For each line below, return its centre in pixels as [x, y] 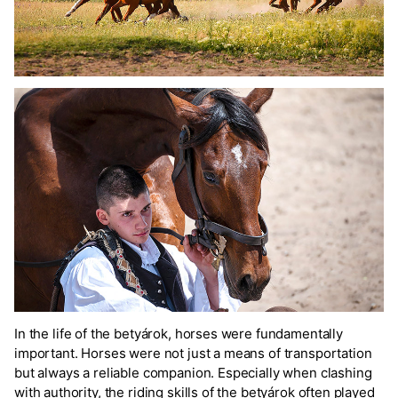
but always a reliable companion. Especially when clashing [193, 372]
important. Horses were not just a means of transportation [193, 353]
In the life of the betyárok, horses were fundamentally [179, 333]
